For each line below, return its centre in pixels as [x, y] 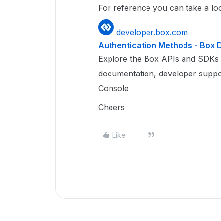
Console [113, 88]
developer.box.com [152, 32]
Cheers [111, 107]
